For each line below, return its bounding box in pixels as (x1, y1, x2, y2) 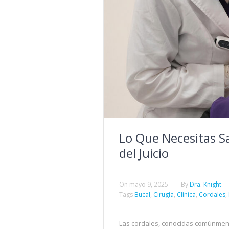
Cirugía (153, 190, 174, 199)
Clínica (177, 190, 196, 199)
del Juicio (119, 144, 169, 162)
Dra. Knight (190, 179, 221, 189)
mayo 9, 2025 (129, 179, 168, 189)
